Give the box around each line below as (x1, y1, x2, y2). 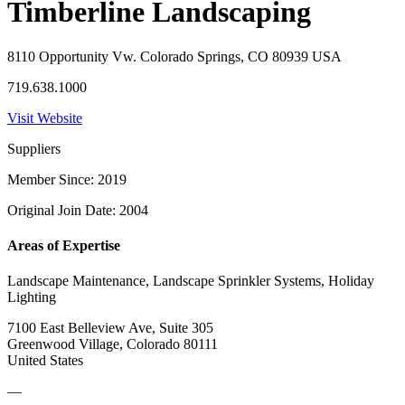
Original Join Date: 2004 (7, 202, 148, 218)
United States (7, 353, 83, 369)
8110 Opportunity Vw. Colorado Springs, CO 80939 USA (7, 48, 342, 64)
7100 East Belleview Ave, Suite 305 (7, 320, 213, 336)
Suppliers (7, 140, 61, 156)
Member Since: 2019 (7, 171, 127, 187)
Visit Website (7, 109, 82, 126)
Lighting (7, 289, 56, 306)
